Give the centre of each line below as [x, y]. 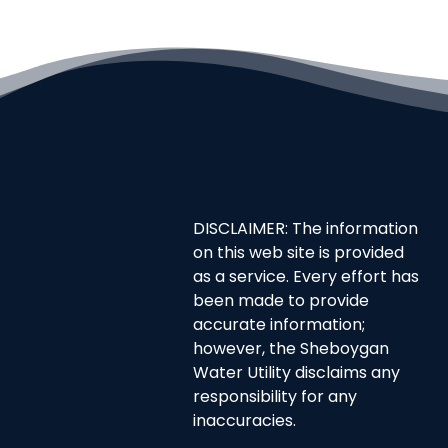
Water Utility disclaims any [297, 374]
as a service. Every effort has [306, 278]
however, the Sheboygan [291, 350]
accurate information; [279, 326]
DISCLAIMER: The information [306, 230]
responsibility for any [275, 398]
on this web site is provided [299, 254]
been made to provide [281, 302]
